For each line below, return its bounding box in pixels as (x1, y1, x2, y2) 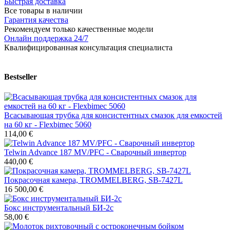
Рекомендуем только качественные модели (4, 24, 154, 33)
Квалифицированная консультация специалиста (4, 43, 172, 52)
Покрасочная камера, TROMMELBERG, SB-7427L (4, 176, 183, 185)
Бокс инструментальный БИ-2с (4, 203, 113, 213)
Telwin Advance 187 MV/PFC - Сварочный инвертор (4, 148, 186, 157)
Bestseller (4, 72, 37, 81)
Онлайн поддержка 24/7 (4, 33, 88, 43)
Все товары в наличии (4, 6, 83, 15)
